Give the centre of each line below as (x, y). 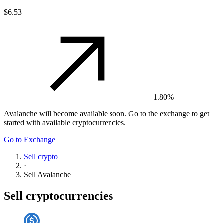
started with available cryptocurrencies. (65, 122)
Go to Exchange (30, 139)
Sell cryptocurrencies (58, 195)
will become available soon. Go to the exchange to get (123, 113)
